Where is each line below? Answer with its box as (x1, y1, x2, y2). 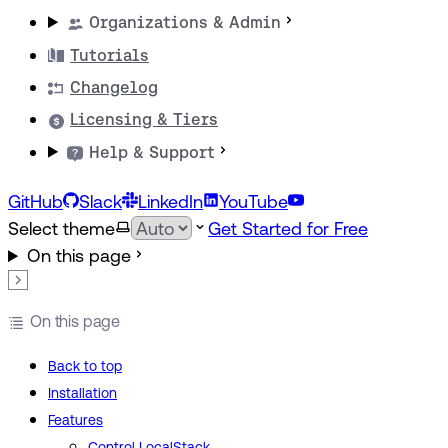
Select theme (8, 218, 115, 239)
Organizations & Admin (89, 13, 282, 33)
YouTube (219, 191, 288, 212)
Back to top (48, 358, 122, 375)
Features (48, 412, 103, 429)
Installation (48, 385, 117, 402)
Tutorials (70, 45, 149, 65)
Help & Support (89, 142, 216, 162)
